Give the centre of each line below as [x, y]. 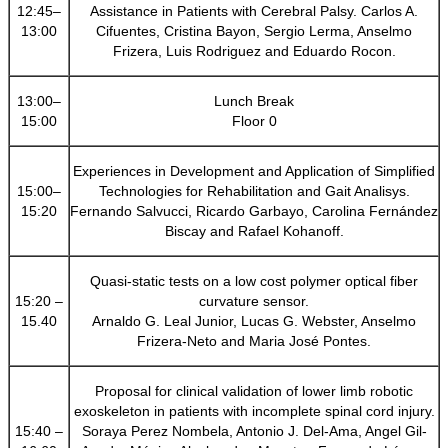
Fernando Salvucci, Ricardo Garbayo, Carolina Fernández [254, 210]
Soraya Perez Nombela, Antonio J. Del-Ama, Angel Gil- [254, 430]
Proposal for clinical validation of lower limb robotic [254, 390]
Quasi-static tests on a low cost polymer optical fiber [254, 280]
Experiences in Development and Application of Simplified [254, 170]
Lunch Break [254, 100]
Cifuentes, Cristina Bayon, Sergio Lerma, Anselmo [254, 30]
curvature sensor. [254, 300]
